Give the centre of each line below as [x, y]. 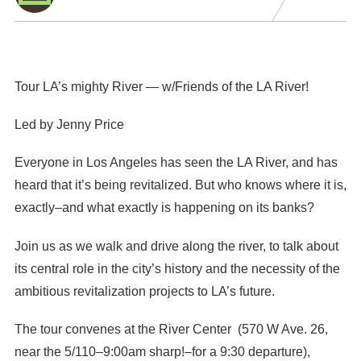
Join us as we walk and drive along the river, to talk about [176, 246]
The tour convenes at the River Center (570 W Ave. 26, [171, 329]
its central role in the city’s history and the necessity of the [177, 268]
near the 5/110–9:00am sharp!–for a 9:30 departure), [162, 351]
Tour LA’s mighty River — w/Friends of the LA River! [161, 87]
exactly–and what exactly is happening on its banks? [164, 208]
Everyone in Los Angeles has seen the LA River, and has [176, 163]
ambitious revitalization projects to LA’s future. [144, 291]
